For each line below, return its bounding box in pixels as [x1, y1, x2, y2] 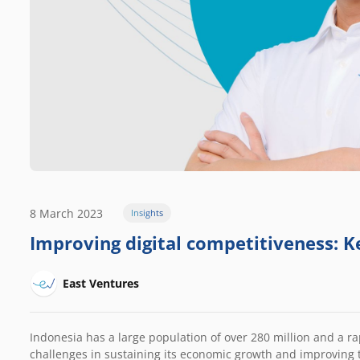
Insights [130, 207, 163, 219]
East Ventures [63, 275, 139, 291]
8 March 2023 [30, 205, 103, 221]
